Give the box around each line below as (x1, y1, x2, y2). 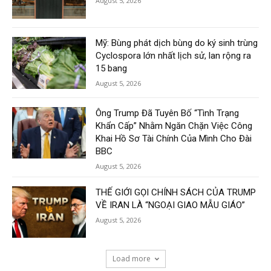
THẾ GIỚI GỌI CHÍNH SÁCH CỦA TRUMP (96, 186, 256, 198)
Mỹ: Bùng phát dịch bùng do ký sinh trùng (96, 37, 258, 48)
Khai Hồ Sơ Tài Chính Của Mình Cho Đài (96, 132, 252, 144)
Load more (112, 253, 151, 264)
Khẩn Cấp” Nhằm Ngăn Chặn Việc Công (96, 120, 253, 131)
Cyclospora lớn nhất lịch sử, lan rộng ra (96, 50, 252, 61)
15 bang (96, 62, 128, 74)
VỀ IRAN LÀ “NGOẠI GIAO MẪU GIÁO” (96, 199, 246, 211)
